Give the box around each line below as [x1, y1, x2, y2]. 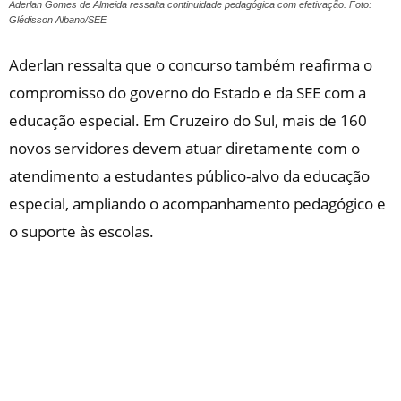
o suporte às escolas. [9, 221, 154, 242]
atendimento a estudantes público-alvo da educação [9, 166, 370, 186]
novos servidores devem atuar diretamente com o [9, 138, 360, 158]
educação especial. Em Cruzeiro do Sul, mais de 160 [9, 110, 367, 131]
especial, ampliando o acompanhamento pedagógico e [9, 193, 386, 214]
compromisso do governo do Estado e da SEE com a [9, 82, 366, 103]
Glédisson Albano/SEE [9, 14, 107, 25]
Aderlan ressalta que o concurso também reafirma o [9, 55, 372, 75]
